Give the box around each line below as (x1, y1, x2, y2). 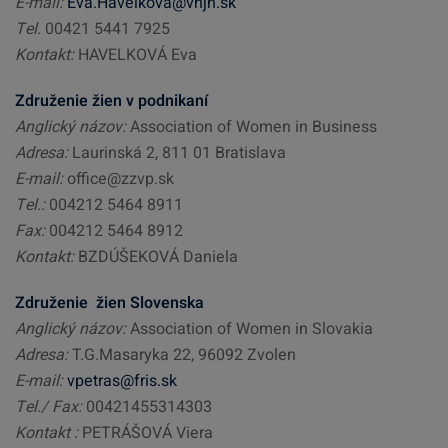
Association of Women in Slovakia (126, 317, 373, 341)
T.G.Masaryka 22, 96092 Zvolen (72, 343, 296, 367)
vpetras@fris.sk (67, 369, 177, 393)
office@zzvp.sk (63, 167, 174, 191)
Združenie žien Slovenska (15, 291, 204, 315)
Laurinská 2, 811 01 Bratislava (68, 141, 286, 165)
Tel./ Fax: (15, 395, 82, 419)
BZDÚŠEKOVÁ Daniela (74, 245, 238, 269)
